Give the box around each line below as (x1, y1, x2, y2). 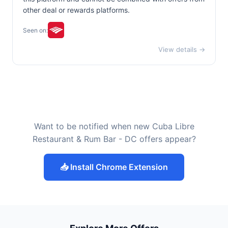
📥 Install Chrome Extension (60, 162, 168, 172)
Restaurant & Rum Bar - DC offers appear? (32, 134, 196, 144)
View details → (158, 45, 205, 53)
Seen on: (23, 26, 48, 34)
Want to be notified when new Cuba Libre (34, 121, 194, 131)
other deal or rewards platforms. (23, 6, 130, 14)
